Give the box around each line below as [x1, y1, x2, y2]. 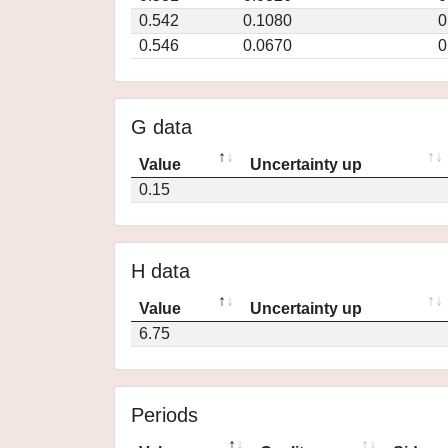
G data [131, 116, 192, 138]
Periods [131, 404, 198, 426]
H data [131, 260, 190, 282]
